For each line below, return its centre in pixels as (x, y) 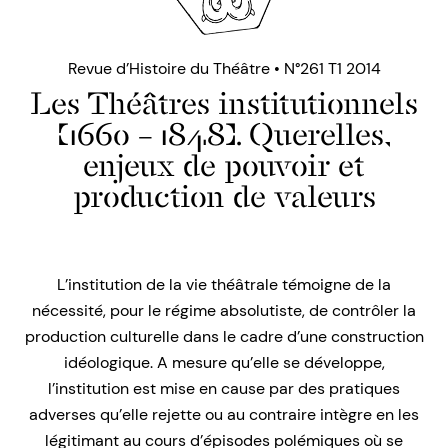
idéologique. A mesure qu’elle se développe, (224, 363)
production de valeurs (224, 196)
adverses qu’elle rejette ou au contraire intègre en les (224, 415)
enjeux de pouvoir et (224, 165)
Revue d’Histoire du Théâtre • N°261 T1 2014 (224, 69)
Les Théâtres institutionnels (224, 103)
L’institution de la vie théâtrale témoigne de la (224, 285)
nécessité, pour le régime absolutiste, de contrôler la (224, 311)
